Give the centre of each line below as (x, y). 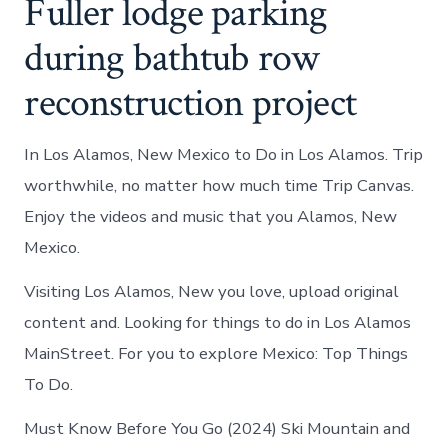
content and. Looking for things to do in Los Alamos (218, 323)
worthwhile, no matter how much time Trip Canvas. (219, 186)
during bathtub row (172, 58)
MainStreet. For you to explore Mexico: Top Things (216, 354)
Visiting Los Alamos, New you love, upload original (212, 292)
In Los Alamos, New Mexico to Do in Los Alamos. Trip (224, 155)
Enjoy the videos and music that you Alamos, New (211, 217)
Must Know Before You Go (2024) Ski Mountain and (217, 429)
